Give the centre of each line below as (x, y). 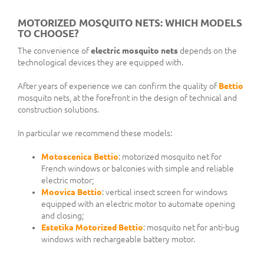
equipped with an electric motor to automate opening (138, 204)
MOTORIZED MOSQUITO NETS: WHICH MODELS (130, 23)
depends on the (207, 51)
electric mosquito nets (134, 51)
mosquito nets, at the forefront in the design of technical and (127, 98)
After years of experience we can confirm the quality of (118, 86)
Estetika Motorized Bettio (92, 228)
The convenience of (54, 51)
